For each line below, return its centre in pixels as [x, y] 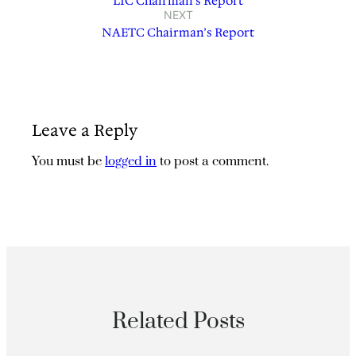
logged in [131, 162]
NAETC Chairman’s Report [178, 32]
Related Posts [178, 322]
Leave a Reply [85, 130]
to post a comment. [213, 162]
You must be [69, 162]
